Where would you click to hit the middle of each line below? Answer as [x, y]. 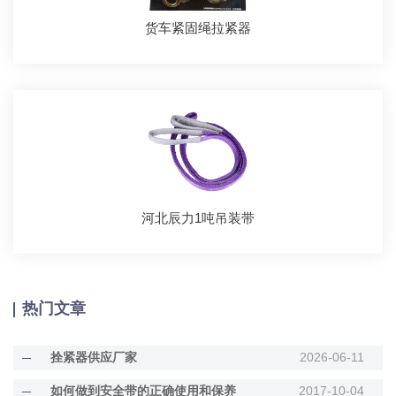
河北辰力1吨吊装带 [198, 218]
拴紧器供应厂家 [94, 358]
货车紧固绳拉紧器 [198, 28]
